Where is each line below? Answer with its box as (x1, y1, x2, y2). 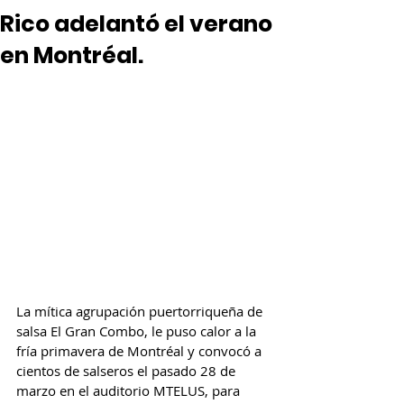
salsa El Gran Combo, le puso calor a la (16, 322, 260, 341)
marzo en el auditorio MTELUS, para (16, 381, 243, 400)
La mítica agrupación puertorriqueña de (16, 302, 266, 321)
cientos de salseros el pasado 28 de (16, 362, 239, 381)
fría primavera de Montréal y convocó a (16, 342, 265, 361)
